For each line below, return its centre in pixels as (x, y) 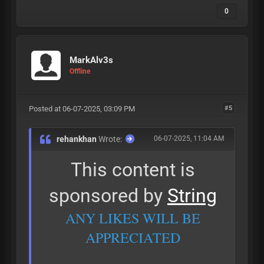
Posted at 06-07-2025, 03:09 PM (82, 108)
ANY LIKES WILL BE (133, 218)
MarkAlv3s (91, 60)
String (192, 195)
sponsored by (108, 195)
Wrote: (110, 139)
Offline (80, 72)
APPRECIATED (133, 237)
